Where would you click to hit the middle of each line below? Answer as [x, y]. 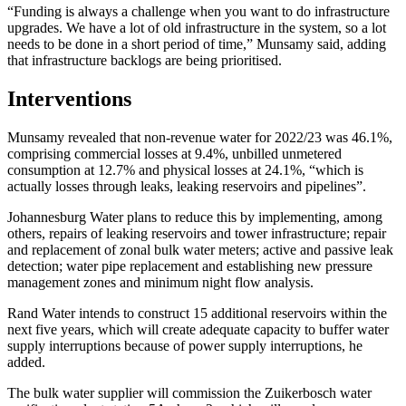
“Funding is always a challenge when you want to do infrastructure [198, 11]
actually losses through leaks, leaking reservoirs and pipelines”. [188, 186]
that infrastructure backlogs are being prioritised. [146, 60]
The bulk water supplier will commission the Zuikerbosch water [189, 392]
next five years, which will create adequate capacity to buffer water [198, 329]
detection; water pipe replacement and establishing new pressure [190, 266]
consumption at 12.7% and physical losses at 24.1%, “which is [185, 169]
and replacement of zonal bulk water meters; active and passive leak [200, 249]
